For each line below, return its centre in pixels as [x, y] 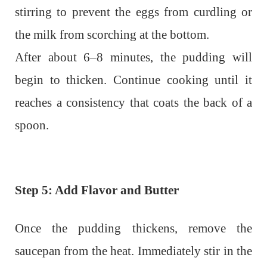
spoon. [32, 125]
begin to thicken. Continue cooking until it [133, 80]
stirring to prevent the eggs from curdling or [133, 12]
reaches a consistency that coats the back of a [133, 103]
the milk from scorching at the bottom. [112, 35]
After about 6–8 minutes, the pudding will [133, 58]
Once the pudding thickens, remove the [133, 229]
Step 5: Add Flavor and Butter [97, 190]
